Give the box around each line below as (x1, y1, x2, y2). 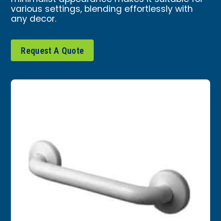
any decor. (11, 12, 57, 27)
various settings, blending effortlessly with (11, 2, 193, 17)
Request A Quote (21, 45, 84, 56)
